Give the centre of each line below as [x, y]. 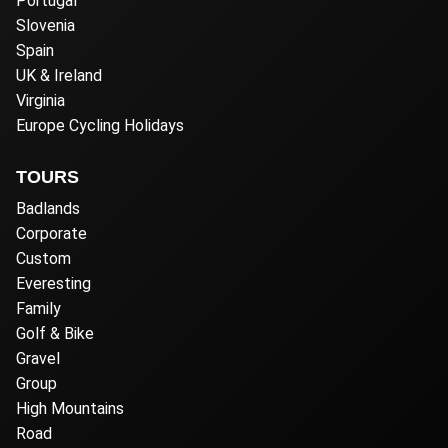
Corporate [51, 233]
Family [38, 308]
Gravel [38, 358]
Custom [43, 258]
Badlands [48, 208]
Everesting [53, 283]
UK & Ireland [59, 75]
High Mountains [70, 408]
